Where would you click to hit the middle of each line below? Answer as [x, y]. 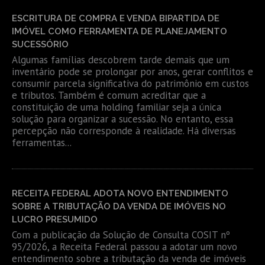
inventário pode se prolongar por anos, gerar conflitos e [132, 71]
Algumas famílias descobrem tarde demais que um [121, 59]
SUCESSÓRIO [40, 44]
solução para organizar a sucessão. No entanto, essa [122, 119]
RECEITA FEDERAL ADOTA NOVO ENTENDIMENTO [120, 193]
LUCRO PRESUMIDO [55, 219]
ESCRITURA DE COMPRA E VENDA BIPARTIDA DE [116, 18]
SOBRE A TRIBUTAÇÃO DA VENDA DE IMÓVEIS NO [119, 206]
